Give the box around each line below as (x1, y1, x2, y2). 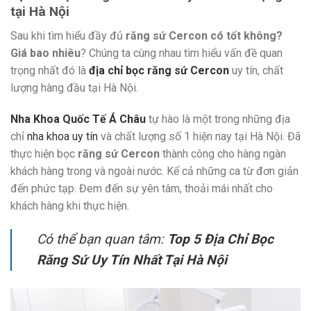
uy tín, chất (229, 63, 283, 77)
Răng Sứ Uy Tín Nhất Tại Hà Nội (37, 252, 227, 269)
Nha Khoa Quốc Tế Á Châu (10, 112, 146, 126)
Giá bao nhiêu (10, 46, 81, 60)
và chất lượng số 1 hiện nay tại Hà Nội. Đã (98, 130, 301, 144)
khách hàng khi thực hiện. (10, 199, 129, 213)
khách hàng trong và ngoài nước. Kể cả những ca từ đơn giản (10, 165, 299, 178)
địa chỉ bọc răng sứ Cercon (89, 63, 229, 77)
